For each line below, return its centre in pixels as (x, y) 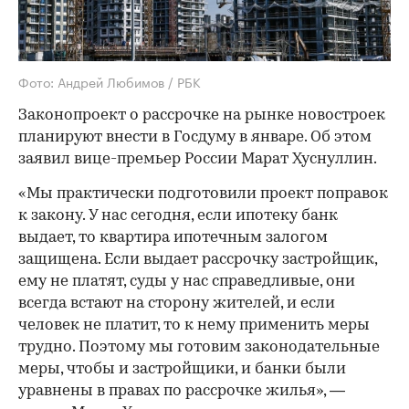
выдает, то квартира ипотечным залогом (173, 237)
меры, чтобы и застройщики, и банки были (182, 369)
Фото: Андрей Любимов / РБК (110, 81)
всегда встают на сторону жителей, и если (177, 303)
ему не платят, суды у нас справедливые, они (187, 281)
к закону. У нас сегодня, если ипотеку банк (178, 215)
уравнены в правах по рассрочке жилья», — (182, 391)
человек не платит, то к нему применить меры (194, 325)
